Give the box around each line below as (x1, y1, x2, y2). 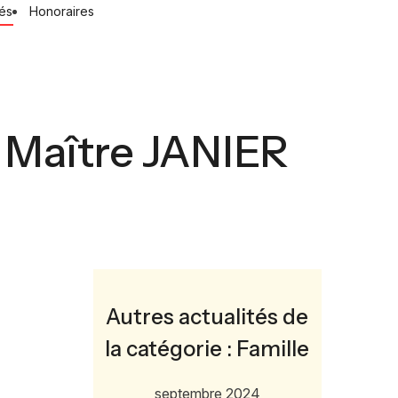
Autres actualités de (106, 304, 309, 330)
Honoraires (28, 4, 94, 19)
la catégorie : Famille (105, 336, 310, 362)
